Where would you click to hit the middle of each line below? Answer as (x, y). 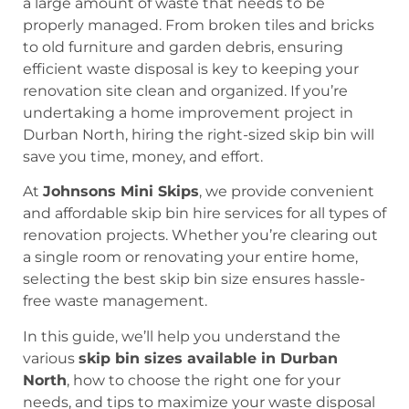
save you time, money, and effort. (143, 156)
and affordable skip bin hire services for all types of (204, 214)
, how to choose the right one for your (204, 380)
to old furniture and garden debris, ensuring (183, 47)
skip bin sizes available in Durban (208, 358)
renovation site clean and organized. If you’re (185, 90)
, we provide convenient (287, 192)
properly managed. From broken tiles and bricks (199, 25)
